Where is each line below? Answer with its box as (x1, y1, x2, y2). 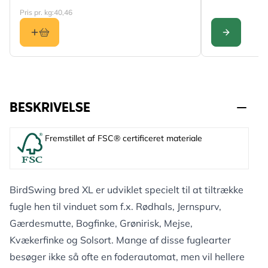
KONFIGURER (225, 34, 266, 47)
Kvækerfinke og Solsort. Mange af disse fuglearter (10, 234, 231, 246)
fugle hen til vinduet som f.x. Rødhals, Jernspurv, (10, 200, 221, 212)
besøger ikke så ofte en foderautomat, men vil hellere (10, 251, 245, 263)
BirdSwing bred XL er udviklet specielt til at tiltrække (10, 184, 243, 196)
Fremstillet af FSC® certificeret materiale (45, 133, 202, 144)
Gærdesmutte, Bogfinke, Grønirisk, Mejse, (10, 217, 193, 229)
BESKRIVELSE (10, 97, 90, 120)
